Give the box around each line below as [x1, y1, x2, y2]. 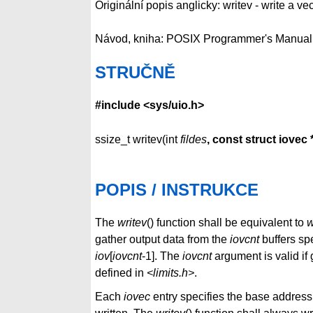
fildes [180, 133, 207, 146]
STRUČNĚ [95, 62, 175, 82]
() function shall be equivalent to [147, 217, 307, 229]
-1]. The [142, 250, 182, 263]
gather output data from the [95, 233, 230, 246]
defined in [95, 267, 147, 279]
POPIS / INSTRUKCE [95, 180, 259, 200]
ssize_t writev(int [95, 133, 180, 146]
